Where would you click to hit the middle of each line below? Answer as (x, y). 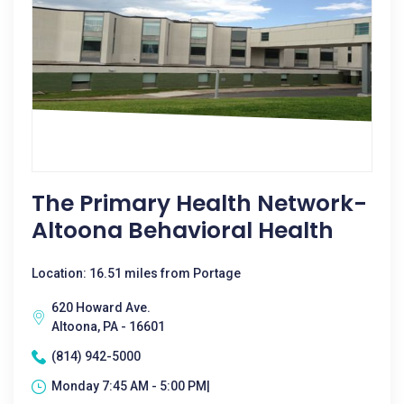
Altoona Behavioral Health (183, 230)
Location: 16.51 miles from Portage (136, 273)
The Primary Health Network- (199, 203)
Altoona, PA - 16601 (108, 326)
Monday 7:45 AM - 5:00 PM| (131, 386)
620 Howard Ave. (101, 308)
